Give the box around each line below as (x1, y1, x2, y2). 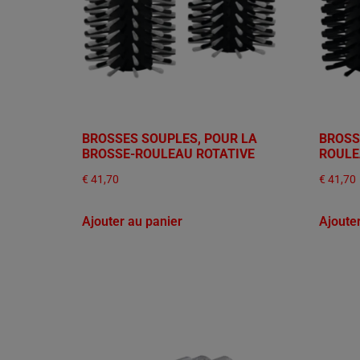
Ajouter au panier (82, 214, 182, 230)
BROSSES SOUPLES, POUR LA (82, 131, 257, 147)
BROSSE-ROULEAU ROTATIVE (82, 146, 255, 162)
